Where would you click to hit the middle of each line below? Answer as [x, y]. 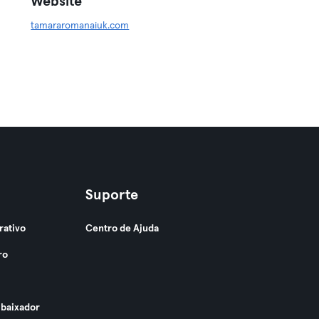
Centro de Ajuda [122, 229]
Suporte [111, 195]
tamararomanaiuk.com [80, 26]
